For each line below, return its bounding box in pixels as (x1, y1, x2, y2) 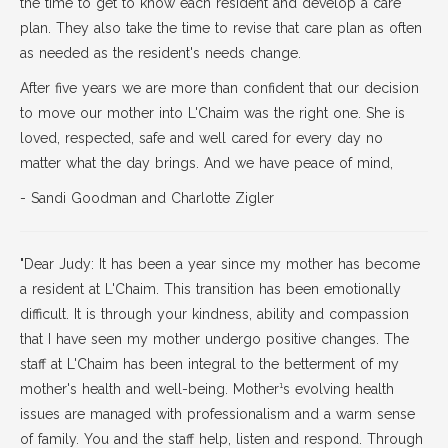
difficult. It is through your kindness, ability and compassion (20, 306, 409, 322)
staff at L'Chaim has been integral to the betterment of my (20, 356, 399, 372)
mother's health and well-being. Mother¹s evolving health (20, 381, 394, 397)
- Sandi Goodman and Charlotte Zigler (20, 190, 274, 206)
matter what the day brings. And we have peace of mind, (20, 155, 393, 171)
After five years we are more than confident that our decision (20, 80, 419, 96)
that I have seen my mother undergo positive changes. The (20, 331, 409, 347)
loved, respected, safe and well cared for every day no (20, 130, 383, 146)
